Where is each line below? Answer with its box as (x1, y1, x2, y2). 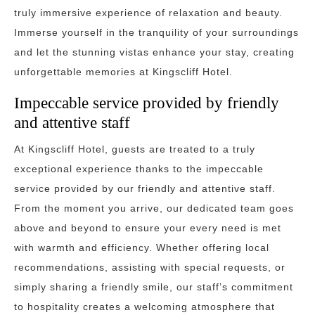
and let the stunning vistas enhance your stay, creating (14, 46, 295, 58)
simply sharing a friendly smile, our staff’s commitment (14, 281, 293, 292)
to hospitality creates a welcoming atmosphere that (14, 301, 275, 312)
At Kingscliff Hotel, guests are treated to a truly (14, 143, 255, 155)
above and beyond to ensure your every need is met (14, 222, 281, 233)
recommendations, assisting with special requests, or (14, 262, 285, 273)
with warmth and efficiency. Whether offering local (14, 242, 269, 253)
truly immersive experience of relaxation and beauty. (14, 7, 283, 18)
